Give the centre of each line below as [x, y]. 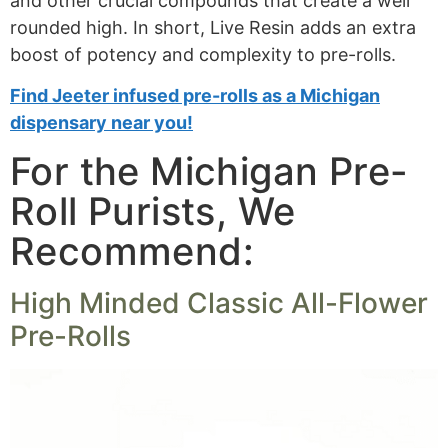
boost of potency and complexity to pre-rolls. [203, 54]
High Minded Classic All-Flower [219, 302]
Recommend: [132, 250]
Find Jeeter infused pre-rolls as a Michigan [195, 96]
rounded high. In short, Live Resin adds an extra [213, 27]
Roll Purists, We [153, 210]
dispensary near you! [101, 123]
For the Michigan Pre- [209, 170]
